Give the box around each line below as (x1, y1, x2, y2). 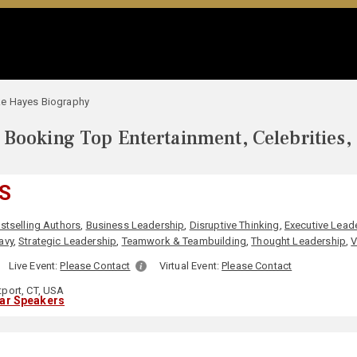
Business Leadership (85, 219, 185, 231)
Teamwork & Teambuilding (121, 235, 246, 247)
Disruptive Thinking (189, 219, 280, 231)
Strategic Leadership (18, 235, 117, 247)
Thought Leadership (251, 235, 346, 247)
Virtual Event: (159, 260, 222, 272)
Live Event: (8, 260, 61, 272)
